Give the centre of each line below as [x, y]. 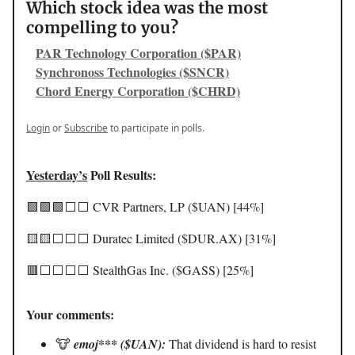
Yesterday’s [57, 175]
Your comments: [70, 315]
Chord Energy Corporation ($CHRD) [138, 91]
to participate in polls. [156, 128]
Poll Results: [122, 175]
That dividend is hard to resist [241, 344]
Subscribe [86, 128]
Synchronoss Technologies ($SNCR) [132, 72]
